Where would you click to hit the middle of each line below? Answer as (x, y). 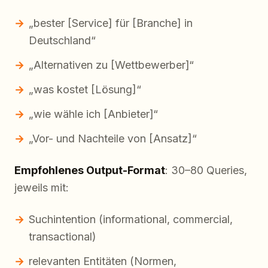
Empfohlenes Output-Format (90, 170)
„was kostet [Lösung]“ (85, 90)
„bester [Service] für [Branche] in (111, 23)
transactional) (63, 237)
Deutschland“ (62, 41)
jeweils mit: (42, 188)
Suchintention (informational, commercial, (131, 220)
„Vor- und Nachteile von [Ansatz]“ (113, 139)
